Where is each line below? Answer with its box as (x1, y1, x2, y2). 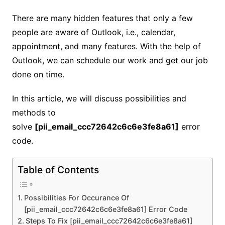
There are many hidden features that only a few (12, 13, 193, 23)
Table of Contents (17, 164, 99, 176)
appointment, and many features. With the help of (12, 41, 201, 51)
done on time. (12, 69, 64, 79)
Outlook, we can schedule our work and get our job (12, 55, 208, 65)
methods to (12, 107, 56, 118)
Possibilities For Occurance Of (24, 193, 129, 202)
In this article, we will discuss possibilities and (12, 93, 186, 103)
